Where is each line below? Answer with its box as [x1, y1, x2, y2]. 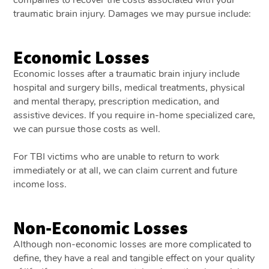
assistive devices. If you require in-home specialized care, [13, 108, 256, 122]
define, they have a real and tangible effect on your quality [13, 251, 255, 265]
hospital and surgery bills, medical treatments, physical [13, 80, 246, 94]
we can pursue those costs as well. [13, 122, 163, 136]
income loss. [13, 177, 67, 191]
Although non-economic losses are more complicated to [13, 237, 252, 251]
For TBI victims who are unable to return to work [13, 150, 220, 163]
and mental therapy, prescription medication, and [13, 94, 220, 108]
